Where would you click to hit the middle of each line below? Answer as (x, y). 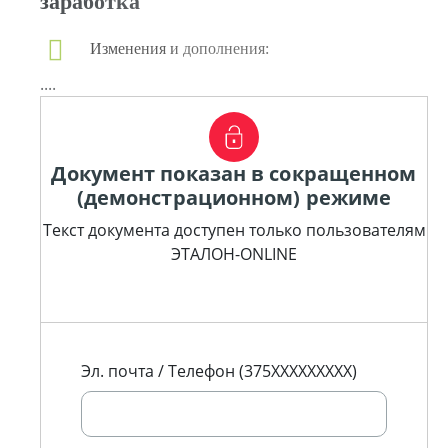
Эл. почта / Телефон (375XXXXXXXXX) (219, 371)
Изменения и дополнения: (179, 48)
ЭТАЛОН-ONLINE (234, 254)
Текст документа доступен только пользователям (234, 230)
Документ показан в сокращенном (234, 173)
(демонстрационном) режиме (234, 197)
